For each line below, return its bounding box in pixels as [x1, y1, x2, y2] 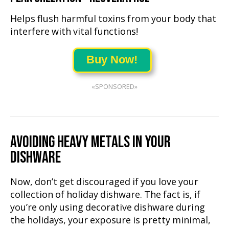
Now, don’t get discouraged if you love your [10, 176, 198, 188]
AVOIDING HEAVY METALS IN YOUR [10, 132, 171, 152]
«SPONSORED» [91, 82, 138, 91]
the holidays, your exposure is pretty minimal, [10, 214, 211, 226]
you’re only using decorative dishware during [10, 201, 205, 214]
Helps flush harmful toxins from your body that [10, 13, 216, 25]
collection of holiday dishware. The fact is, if [10, 189, 200, 201]
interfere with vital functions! [10, 26, 138, 38]
